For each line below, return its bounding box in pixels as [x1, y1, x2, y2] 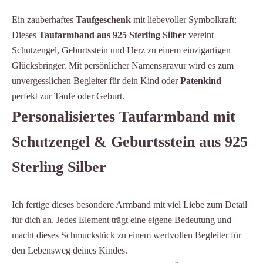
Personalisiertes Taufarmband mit [12, 107, 235, 125]
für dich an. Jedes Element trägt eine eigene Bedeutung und [12, 214, 231, 225]
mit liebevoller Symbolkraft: [133, 14, 237, 25]
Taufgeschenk [76, 14, 133, 25]
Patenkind [180, 75, 221, 86]
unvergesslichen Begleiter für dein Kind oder [12, 75, 180, 86]
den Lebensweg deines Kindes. [12, 245, 127, 255]
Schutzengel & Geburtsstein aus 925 [12, 132, 248, 150]
